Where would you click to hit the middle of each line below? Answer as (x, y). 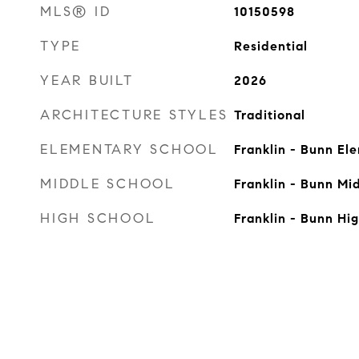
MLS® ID (76, 12)
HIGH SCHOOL (98, 218)
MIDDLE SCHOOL (108, 184)
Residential (270, 46)
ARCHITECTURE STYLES (134, 115)
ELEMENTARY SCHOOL (129, 149)
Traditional (269, 115)
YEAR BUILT (87, 81)
